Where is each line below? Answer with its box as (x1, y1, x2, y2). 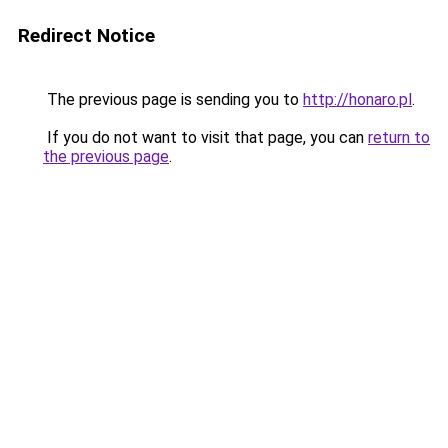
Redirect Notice (18, 24, 155, 47)
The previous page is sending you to (43, 90, 303, 109)
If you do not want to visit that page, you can (43, 128, 368, 147)
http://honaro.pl (303, 90, 412, 109)
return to (368, 128, 430, 147)
